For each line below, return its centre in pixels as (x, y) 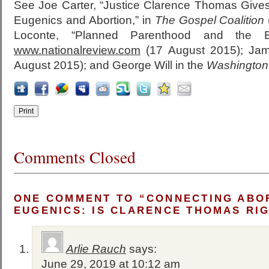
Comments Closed (75, 157)
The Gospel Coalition (210, 20)
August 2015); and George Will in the (110, 65)
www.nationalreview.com (77, 50)
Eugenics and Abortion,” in (84, 20)
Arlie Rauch (96, 249)
